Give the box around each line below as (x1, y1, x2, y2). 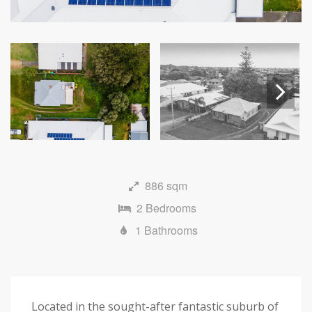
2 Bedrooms (136, 199, 196, 216)
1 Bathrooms (134, 221, 198, 238)
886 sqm (145, 177, 187, 194)
